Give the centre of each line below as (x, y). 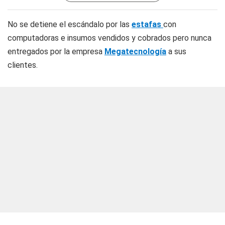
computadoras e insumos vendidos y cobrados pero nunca (109, 38)
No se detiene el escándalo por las (70, 25)
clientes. (23, 65)
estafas (147, 25)
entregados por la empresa (56, 52)
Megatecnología (135, 52)
